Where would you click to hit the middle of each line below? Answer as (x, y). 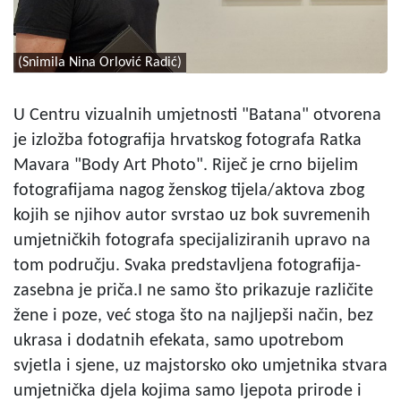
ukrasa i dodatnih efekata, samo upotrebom (179, 341)
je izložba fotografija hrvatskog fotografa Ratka (188, 140)
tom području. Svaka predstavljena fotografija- (187, 265)
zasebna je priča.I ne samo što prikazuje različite (193, 290)
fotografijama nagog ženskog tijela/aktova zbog (189, 190)
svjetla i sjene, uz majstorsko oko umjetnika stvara (200, 366)
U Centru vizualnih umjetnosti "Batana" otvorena (197, 115)
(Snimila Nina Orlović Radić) (100, 62)
